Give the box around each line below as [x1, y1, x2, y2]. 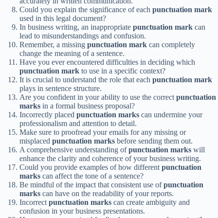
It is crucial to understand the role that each [19, 75, 152, 84]
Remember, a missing [19, 40, 87, 49]
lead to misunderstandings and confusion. [19, 32, 146, 40]
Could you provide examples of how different [19, 163, 162, 172]
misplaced [19, 137, 52, 145]
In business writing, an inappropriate [19, 23, 133, 32]
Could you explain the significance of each [19, 5, 152, 14]
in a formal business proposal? [40, 102, 135, 110]
